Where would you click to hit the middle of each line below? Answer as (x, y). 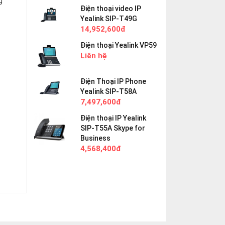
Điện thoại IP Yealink (114, 118)
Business (96, 138)
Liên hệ (94, 56)
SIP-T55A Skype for (113, 128)
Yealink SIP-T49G (109, 19)
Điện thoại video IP (111, 9)
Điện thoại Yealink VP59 (119, 45)
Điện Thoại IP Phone (114, 82)
